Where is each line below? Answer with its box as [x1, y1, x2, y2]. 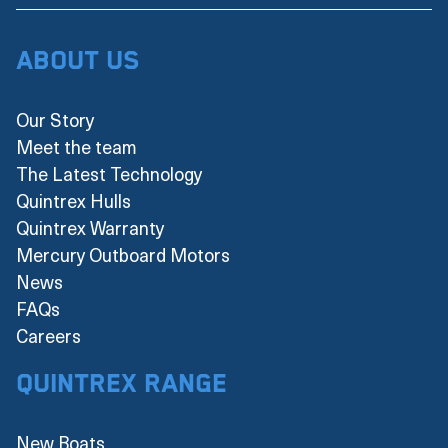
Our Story [16, 105, 94, 133]
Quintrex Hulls [16, 186, 131, 214]
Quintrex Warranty [16, 213, 164, 241]
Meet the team [16, 132, 137, 160]
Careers [16, 321, 81, 349]
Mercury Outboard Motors [16, 240, 230, 268]
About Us [16, 45, 139, 77]
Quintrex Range [16, 368, 227, 400]
